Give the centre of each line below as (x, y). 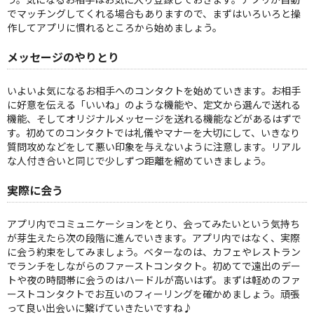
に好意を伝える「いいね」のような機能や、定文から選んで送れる (154, 105)
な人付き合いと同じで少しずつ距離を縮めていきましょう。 (139, 161)
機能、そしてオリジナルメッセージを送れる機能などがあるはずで (154, 119)
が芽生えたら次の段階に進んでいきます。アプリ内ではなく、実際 (153, 238)
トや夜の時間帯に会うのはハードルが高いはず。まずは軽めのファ (154, 280)
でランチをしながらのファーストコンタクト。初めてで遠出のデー (154, 266)
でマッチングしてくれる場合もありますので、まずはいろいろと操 (154, 14)
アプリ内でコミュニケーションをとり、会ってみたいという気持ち (153, 224)
